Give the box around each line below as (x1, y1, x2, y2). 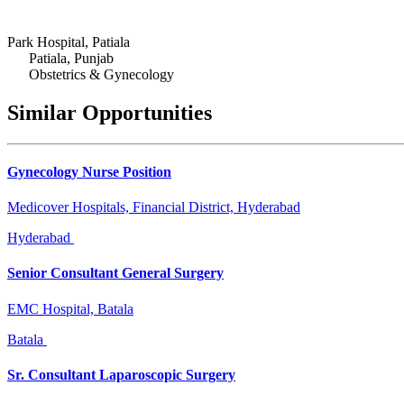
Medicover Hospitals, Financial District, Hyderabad (7, 199, 300, 216)
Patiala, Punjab (29, 50, 114, 66)
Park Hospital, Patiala (7, 33, 130, 50)
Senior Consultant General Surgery (7, 265, 224, 281)
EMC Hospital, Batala (7, 300, 133, 317)
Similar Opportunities (7, 100, 212, 124)
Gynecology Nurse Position (7, 163, 171, 179)
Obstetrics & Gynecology (29, 66, 174, 82)
